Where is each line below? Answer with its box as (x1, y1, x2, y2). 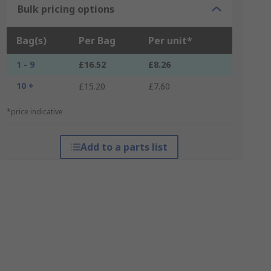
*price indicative (6, 106, 63, 117)
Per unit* (148, 34, 192, 47)
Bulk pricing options (17, 2, 114, 16)
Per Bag (78, 34, 116, 47)
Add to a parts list (80, 140, 168, 154)
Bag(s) (16, 34, 47, 47)
